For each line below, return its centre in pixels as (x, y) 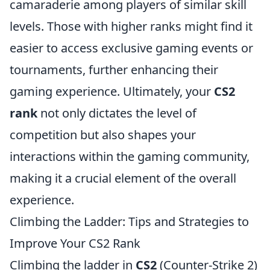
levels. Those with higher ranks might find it (131, 26)
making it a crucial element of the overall (123, 178)
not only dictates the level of (117, 113)
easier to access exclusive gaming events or (131, 48)
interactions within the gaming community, (130, 156)
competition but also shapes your (103, 135)
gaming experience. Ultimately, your (112, 91)
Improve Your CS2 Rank (75, 243)
